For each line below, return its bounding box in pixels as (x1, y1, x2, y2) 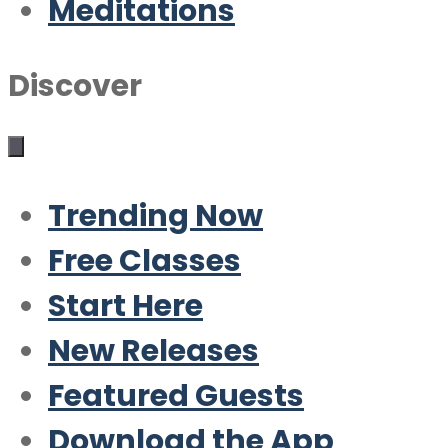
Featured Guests (48, 375, 304, 417)
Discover (8, 65, 142, 107)
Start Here (48, 285, 203, 327)
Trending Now (48, 195, 263, 237)
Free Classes (48, 240, 241, 282)
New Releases (48, 330, 259, 372)
